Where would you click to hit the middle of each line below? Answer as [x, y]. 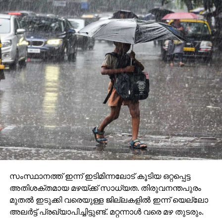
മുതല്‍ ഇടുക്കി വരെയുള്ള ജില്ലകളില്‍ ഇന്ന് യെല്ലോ [109, 199]
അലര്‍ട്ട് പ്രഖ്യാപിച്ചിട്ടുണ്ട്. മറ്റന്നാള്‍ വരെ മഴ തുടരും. [106, 211]
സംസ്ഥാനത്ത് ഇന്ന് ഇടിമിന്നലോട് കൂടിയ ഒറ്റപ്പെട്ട [100, 176]
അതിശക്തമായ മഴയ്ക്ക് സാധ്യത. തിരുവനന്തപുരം [105, 188]
